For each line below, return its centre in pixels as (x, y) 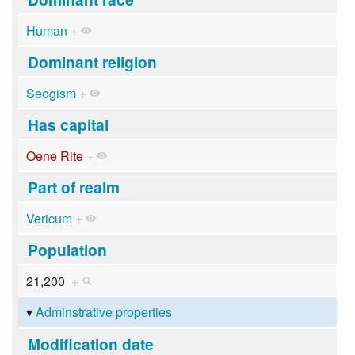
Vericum (49, 218)
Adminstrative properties (103, 312)
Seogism (51, 93)
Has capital (68, 124)
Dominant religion (92, 61)
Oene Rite (54, 155)
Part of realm (73, 187)
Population (67, 249)
